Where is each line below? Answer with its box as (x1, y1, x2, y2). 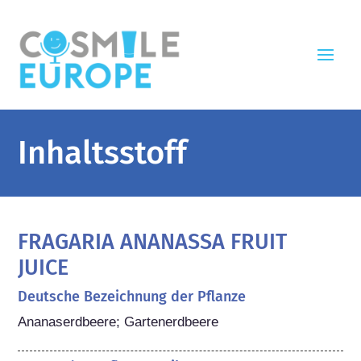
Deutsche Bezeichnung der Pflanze (18, 287, 247, 305)
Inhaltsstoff (18, 133, 188, 172)
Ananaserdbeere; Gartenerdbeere (18, 313, 219, 330)
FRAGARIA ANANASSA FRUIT (18, 228, 288, 255)
